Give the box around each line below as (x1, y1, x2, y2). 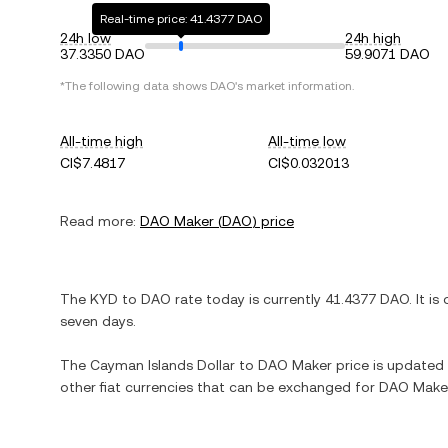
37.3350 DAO (60, 46, 145, 62)
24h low (60, 30, 111, 46)
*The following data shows (60, 79, 210, 93)
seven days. (60, 313, 136, 329)
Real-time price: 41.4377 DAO (100, 12, 263, 26)
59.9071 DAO (345, 46, 430, 62)
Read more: (60, 213, 136, 229)
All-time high (60, 133, 143, 149)
